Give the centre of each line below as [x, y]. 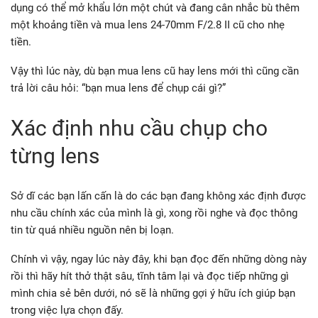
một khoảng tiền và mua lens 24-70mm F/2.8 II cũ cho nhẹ [148, 24]
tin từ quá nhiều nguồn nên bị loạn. [94, 230]
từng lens [55, 155]
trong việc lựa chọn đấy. [67, 310]
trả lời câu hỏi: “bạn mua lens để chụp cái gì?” [118, 88]
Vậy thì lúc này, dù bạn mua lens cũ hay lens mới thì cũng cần [155, 71]
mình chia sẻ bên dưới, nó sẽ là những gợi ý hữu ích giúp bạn [153, 293]
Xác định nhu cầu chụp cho [139, 128]
